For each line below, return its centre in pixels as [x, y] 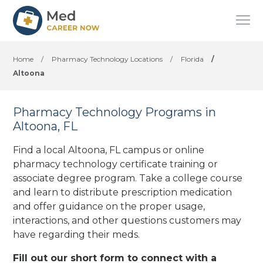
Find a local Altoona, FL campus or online [109, 150]
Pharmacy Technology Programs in [115, 112]
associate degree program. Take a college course [128, 178]
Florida [193, 59]
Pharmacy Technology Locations [107, 59]
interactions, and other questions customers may [127, 220]
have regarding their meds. [77, 234]
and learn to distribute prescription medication [123, 192]
